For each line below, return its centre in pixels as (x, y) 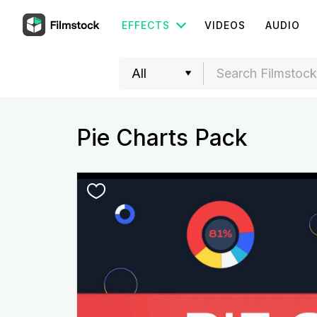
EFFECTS (146, 25)
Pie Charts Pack (162, 138)
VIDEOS (225, 25)
